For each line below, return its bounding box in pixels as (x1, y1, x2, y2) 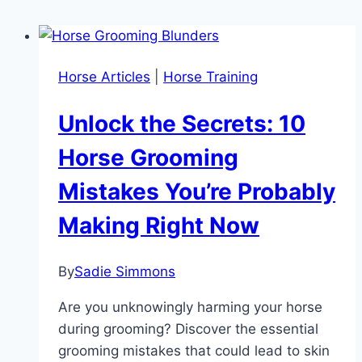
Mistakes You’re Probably (58, 177, 335, 205)
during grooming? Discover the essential (58, 321, 318, 338)
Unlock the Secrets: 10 (58, 109, 305, 137)
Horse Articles (58, 68, 150, 85)
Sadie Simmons (74, 263, 175, 280)
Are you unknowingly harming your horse (58, 299, 322, 316)
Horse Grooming (58, 143, 238, 171)
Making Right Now (58, 211, 259, 239)
